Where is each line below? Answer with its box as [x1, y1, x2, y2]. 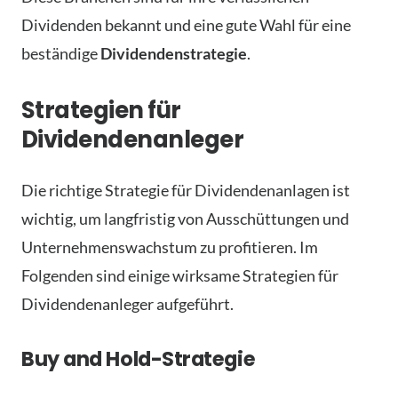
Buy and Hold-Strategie [21, 344, 256, 373]
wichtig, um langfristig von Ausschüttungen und [21, 208, 349, 228]
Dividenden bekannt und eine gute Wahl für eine [21, 14, 351, 35]
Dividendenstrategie [100, 43, 247, 63]
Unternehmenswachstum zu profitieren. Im [21, 236, 318, 257]
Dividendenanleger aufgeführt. [21, 293, 234, 314]
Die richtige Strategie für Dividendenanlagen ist [21, 179, 350, 200]
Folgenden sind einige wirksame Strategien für [21, 265, 338, 285]
